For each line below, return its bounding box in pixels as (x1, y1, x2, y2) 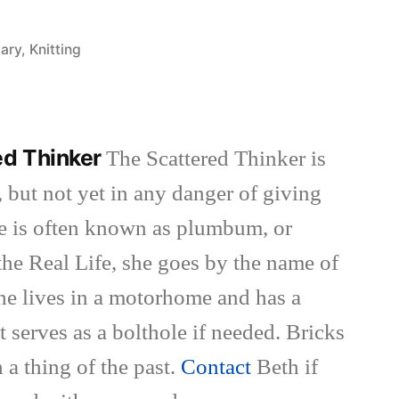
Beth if (251, 354, 319, 382)
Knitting (29, 41, 82, 59)
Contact (181, 354, 252, 382)
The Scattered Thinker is (106, 145, 327, 174)
